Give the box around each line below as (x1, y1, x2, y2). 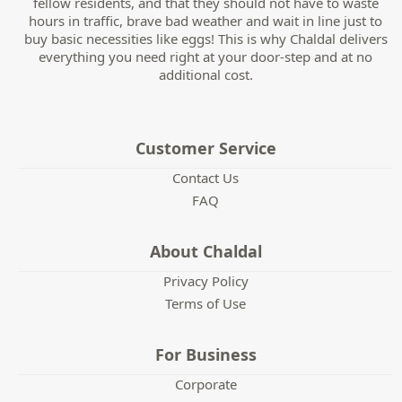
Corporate (174, 375, 237, 394)
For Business (154, 344, 257, 366)
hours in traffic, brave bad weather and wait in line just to (29, 12, 382, 31)
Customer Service (135, 137, 276, 160)
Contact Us (172, 169, 239, 188)
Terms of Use (165, 294, 246, 313)
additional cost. (158, 66, 253, 84)
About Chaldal (149, 240, 262, 263)
